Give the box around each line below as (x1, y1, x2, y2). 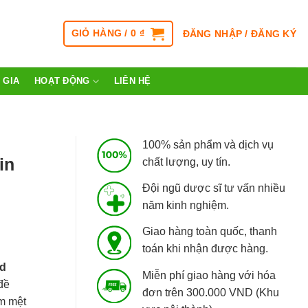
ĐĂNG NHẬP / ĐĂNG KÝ (182, 28, 296, 39)
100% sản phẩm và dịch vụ (142, 139, 274, 151)
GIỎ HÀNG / (71, 27, 131, 38)
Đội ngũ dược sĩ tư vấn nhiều (142, 182, 285, 195)
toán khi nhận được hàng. (142, 243, 268, 255)
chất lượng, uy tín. (142, 156, 230, 168)
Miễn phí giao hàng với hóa (142, 269, 276, 281)
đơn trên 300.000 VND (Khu (142, 286, 279, 298)
